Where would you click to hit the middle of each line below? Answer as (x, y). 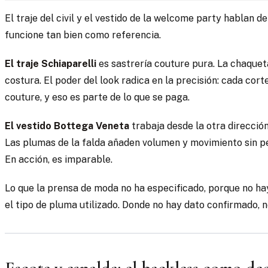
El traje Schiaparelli (51, 64)
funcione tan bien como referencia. (83, 35)
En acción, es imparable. (59, 160)
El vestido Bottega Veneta (67, 126)
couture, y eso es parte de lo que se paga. (97, 98)
